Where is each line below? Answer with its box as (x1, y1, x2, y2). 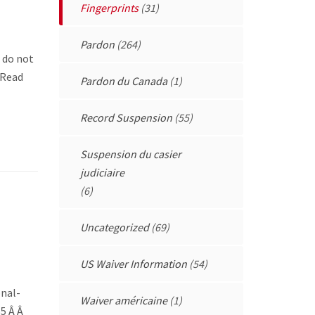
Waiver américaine (79, 292, 167, 307)
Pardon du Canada (79, 73, 167, 88)
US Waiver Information (79, 256, 187, 271)
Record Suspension (79, 110, 172, 124)
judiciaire (79, 165, 124, 179)
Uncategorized (79, 219, 149, 234)
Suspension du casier (79, 146, 181, 161)
